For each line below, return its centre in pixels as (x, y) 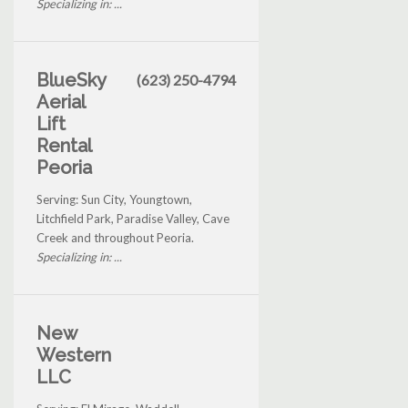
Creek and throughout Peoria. (115, 238)
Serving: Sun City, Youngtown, (114, 200)
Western (74, 356)
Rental (64, 146)
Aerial (61, 102)
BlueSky (71, 81)
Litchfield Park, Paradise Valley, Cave (133, 219)
